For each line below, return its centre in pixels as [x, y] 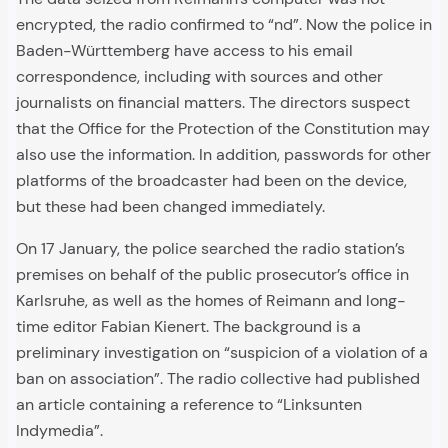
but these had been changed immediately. [170, 206]
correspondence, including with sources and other [199, 76]
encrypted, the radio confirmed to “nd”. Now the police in [224, 24]
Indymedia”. [59, 430]
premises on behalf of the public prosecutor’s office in [212, 274]
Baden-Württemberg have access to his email [184, 50]
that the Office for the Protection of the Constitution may [223, 128]
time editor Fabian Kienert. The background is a [188, 326]
